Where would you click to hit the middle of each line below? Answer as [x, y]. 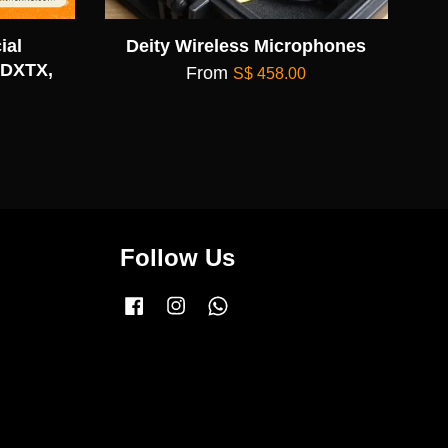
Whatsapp [263, 303]
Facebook [179, 303]
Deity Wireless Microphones [246, 45]
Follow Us [177, 257]
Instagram [221, 303]
